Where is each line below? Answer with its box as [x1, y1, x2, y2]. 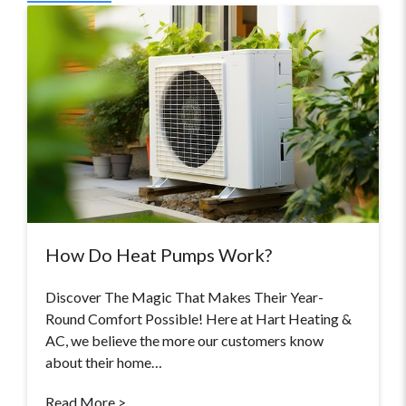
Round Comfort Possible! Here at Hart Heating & [45, 310, 352, 328]
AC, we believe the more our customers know [45, 332, 324, 350]
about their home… [45, 353, 162, 372]
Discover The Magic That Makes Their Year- [45, 288, 324, 306]
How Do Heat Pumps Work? [45, 244, 272, 266]
